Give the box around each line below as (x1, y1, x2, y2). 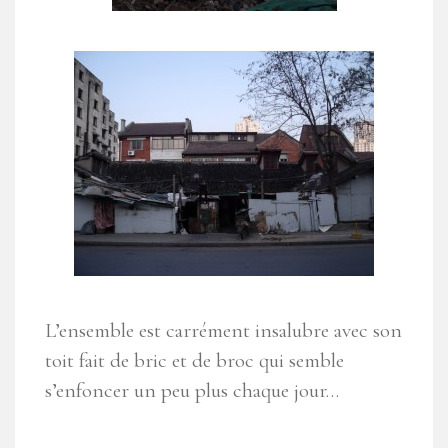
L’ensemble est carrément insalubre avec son (45, 318, 402, 344)
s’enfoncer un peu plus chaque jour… (45, 378, 339, 404)
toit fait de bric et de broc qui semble (45, 348, 344, 374)
